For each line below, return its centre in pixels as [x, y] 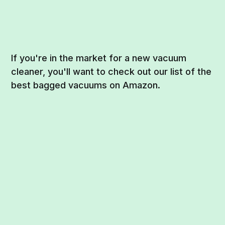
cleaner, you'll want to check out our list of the [111, 71]
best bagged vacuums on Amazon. [86, 85]
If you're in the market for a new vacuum [99, 58]
